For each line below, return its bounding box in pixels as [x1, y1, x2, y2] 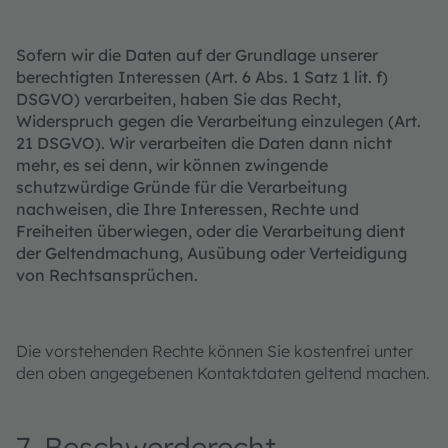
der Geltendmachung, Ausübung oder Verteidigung [16, 243, 407, 263]
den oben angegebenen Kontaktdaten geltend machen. [16, 363, 430, 383]
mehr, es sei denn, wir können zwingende [16, 155, 328, 175]
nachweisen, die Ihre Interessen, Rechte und [16, 199, 359, 219]
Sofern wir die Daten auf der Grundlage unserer [16, 45, 378, 65]
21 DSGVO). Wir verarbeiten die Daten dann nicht [16, 133, 392, 153]
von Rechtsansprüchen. [16, 265, 198, 285]
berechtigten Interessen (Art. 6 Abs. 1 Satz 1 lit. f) [16, 67, 388, 87]
